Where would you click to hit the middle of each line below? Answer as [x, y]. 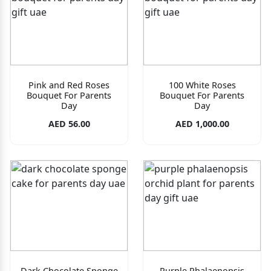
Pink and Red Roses [69, 85]
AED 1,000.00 [202, 124]
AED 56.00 [69, 124]
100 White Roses [202, 85]
